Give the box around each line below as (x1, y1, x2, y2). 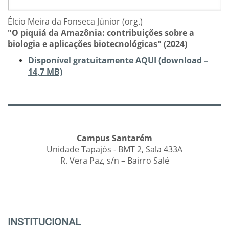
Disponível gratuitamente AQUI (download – (28, 54, 208, 66)
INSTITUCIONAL (8, 215, 81, 228)
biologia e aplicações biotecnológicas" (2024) (8, 38, 187, 50)
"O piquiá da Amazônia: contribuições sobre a (8, 27, 194, 38)
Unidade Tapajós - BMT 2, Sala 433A (47, 143, 182, 155)
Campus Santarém (77, 132, 152, 144)
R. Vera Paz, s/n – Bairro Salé (60, 154, 169, 166)
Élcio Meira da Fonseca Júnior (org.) (8, 15, 143, 27)
